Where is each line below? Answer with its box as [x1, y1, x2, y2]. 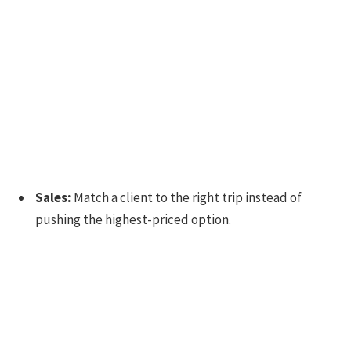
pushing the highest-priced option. [35, 211, 231, 229]
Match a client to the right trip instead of [71, 189, 302, 207]
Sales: [35, 189, 71, 207]
